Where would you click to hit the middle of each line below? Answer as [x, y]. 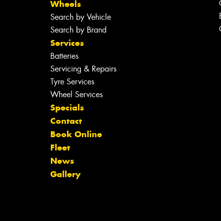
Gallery [65, 174]
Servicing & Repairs [83, 69]
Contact [66, 121]
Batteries [64, 56]
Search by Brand [78, 30]
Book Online [76, 134]
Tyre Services [72, 81]
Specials [67, 107]
